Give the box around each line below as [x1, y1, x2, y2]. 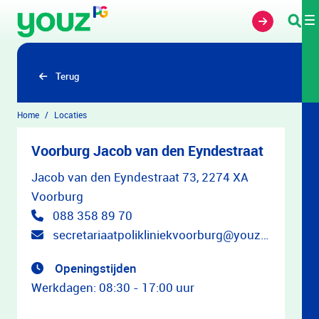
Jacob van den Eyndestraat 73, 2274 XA [31, 169, 249, 185]
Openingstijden [52, 260, 136, 276]
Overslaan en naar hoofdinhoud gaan [5, 4, 195, 20]
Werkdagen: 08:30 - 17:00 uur [31, 279, 194, 296]
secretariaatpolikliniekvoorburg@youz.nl [53, 226, 261, 243]
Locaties [54, 109, 87, 120]
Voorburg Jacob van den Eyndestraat [31, 141, 263, 160]
